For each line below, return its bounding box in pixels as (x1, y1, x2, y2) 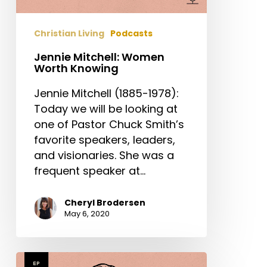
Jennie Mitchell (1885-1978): (33, 86, 179, 101)
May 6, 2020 (64, 208, 110, 220)
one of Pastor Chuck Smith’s (33, 117, 184, 132)
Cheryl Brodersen (64, 197, 145, 209)
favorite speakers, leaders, (33, 132, 175, 148)
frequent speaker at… (33, 163, 145, 179)
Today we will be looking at (33, 101, 178, 117)
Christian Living (33, 27, 104, 40)
